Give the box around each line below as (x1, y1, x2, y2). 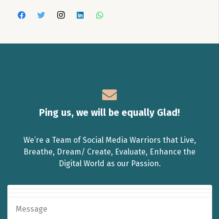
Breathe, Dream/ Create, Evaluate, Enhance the (23, 147, 196, 157)
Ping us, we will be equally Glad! (39, 107, 180, 118)
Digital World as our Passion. (58, 159, 161, 169)
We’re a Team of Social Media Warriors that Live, (23, 135, 196, 145)
